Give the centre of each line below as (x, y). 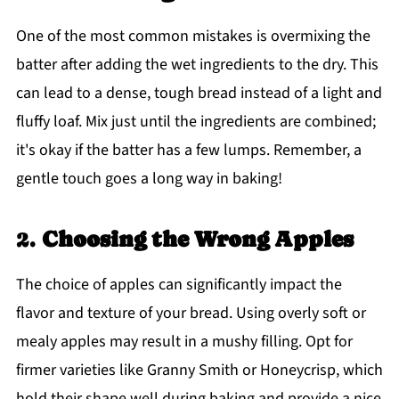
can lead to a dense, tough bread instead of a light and (199, 93)
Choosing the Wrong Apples (197, 239)
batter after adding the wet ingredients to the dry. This (197, 64)
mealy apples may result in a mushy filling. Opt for (184, 341)
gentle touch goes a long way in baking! (149, 178)
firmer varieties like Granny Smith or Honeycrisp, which (199, 370)
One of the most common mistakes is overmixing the (193, 36)
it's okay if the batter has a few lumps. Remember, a (188, 150)
